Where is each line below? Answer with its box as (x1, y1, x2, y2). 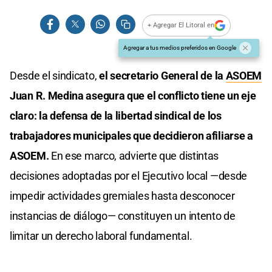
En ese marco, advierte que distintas (50, 149, 219, 162)
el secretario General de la (97, 69, 226, 82)
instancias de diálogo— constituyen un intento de (10, 209, 236, 222)
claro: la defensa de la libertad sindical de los (10, 109, 222, 122)
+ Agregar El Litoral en (148, 21, 215, 30)
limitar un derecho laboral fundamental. (10, 229, 192, 242)
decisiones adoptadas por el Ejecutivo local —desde (10, 169, 248, 182)
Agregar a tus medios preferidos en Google (123, 44, 236, 51)
